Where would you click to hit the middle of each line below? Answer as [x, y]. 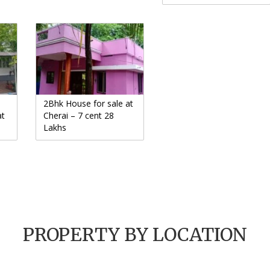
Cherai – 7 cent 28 [79, 115]
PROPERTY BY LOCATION [135, 234]
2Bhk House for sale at [88, 103]
